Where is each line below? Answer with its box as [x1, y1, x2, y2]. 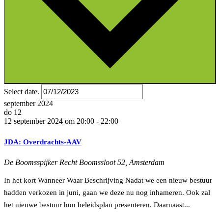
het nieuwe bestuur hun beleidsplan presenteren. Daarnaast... [4, 200, 190, 209]
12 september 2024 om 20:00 [4, 116, 94, 125]
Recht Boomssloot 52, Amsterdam [59, 158, 165, 166]
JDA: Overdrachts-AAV [4, 137, 82, 146]
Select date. [4, 87, 41, 96]
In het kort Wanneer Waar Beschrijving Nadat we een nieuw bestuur [4, 176, 212, 184]
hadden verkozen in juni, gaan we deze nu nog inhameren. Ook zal [4, 188, 210, 196]
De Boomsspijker [4, 158, 59, 166]
